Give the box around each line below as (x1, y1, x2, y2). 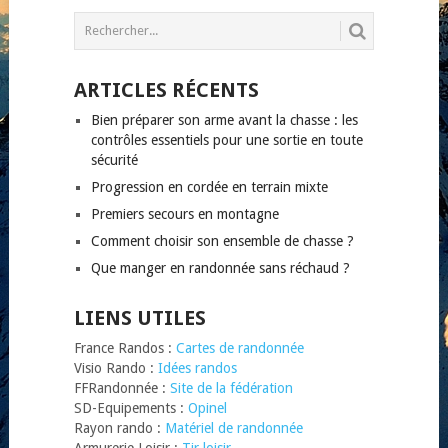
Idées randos (157, 359, 237, 376)
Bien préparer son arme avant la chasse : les (90, 111, 358, 128)
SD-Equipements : (73, 399, 188, 416)
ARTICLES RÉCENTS (73, 77, 259, 102)
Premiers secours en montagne (90, 205, 279, 222)
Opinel (187, 399, 227, 416)
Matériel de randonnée (164, 419, 303, 436)
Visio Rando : (73, 359, 158, 376)
